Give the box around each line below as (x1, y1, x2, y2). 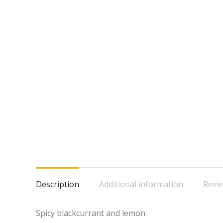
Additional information (99, 179, 183, 190)
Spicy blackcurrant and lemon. (36, 208, 147, 219)
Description (36, 179, 79, 190)
